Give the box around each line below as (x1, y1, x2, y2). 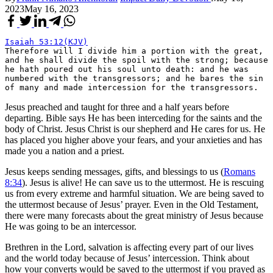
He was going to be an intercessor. (5, 221, 136, 232)
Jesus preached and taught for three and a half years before (5, 101, 229, 112)
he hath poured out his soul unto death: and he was (5, 64, 249, 74)
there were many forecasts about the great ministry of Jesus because (5, 210, 263, 221)
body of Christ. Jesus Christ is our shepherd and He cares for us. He (5, 123, 265, 134)
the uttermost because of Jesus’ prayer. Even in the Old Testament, (5, 199, 258, 210)
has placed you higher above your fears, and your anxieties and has (5, 134, 262, 145)
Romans (224, 166, 255, 177)
